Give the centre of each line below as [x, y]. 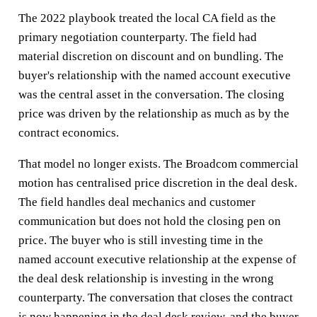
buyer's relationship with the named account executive [154, 75]
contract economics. [68, 132]
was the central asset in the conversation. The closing [151, 94]
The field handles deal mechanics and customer [137, 202]
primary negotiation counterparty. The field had [137, 37]
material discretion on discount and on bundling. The [151, 56]
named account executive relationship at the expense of [157, 259]
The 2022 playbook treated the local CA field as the [147, 18]
